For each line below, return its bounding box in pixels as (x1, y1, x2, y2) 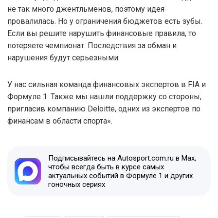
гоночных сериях (48, 180, 105, 189)
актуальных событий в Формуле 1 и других (48, 171, 193, 180)
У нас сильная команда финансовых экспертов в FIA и (7, 79, 206, 89)
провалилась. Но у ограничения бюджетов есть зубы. (7, 16, 202, 26)
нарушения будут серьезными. (7, 53, 120, 62)
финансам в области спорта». (7, 116, 112, 126)
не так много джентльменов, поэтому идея (7, 4, 164, 14)
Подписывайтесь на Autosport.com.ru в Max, (48, 153, 196, 163)
